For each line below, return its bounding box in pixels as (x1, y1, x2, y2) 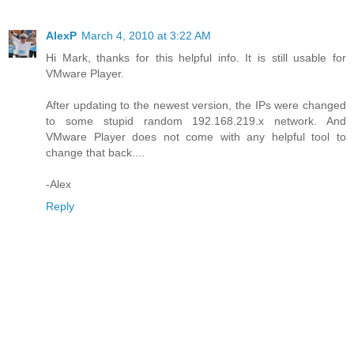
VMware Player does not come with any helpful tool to (46, 130, 346, 143)
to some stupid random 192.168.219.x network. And (46, 114, 346, 127)
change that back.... (46, 145, 145, 159)
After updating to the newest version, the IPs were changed (46, 98, 346, 111)
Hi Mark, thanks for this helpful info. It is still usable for (46, 51, 346, 64)
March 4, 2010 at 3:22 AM (81, 28, 211, 42)
